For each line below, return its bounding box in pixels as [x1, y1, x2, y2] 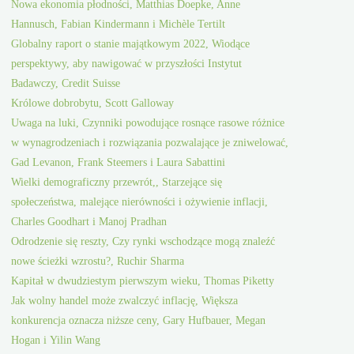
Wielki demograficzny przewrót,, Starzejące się [11, 175, 223, 189]
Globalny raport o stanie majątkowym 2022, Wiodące [11, 37, 250, 51]
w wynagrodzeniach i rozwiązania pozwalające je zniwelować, [11, 136, 289, 149]
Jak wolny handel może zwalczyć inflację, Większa [11, 294, 239, 307]
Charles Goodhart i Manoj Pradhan [11, 215, 168, 228]
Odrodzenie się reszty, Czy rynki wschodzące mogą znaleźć [11, 235, 276, 248]
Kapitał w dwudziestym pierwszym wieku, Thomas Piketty [11, 274, 275, 288]
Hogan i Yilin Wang [11, 333, 101, 347]
